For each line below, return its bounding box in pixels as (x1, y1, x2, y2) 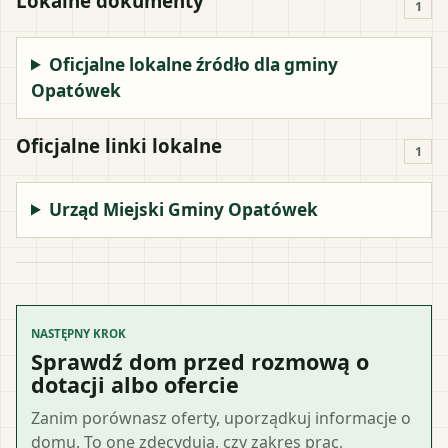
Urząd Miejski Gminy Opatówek (49, 197, 319, 221)
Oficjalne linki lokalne (16, 132, 222, 158)
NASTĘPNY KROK (31, 325, 126, 341)
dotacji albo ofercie (31, 369, 239, 399)
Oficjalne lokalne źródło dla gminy (49, 52, 339, 76)
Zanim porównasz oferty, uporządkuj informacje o (31, 406, 411, 429)
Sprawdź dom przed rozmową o (31, 346, 369, 376)
